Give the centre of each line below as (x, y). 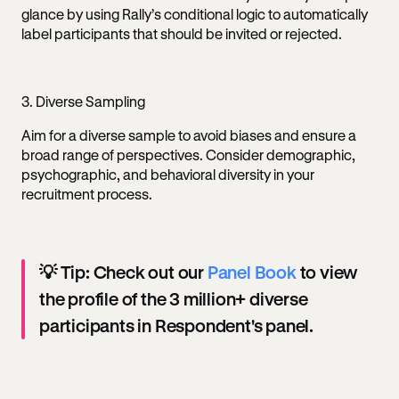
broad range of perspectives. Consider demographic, (188, 155)
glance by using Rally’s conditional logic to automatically (195, 14)
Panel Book (252, 272)
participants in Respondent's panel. (178, 326)
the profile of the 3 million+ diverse (174, 299)
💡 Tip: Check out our (123, 272)
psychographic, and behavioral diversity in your (168, 174)
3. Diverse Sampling (83, 101)
